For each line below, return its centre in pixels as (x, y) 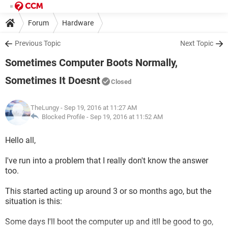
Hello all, (20, 140)
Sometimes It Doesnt (53, 80)
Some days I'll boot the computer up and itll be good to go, (109, 222)
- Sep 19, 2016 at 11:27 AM (98, 108)
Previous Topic (38, 43)
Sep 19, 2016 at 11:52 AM (126, 117)
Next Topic (197, 43)
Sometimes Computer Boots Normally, (91, 63)
